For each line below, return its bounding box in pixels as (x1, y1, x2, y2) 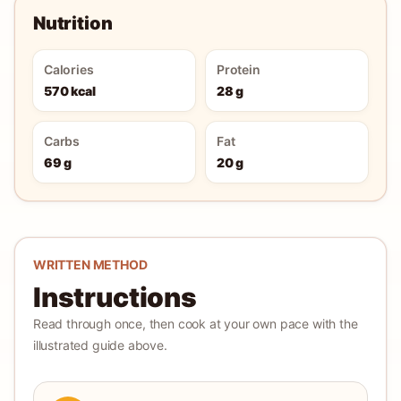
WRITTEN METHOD (33, 257, 148, 272)
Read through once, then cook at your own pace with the (33, 316, 358, 331)
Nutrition (33, 13, 113, 34)
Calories (44, 62, 94, 77)
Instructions (33, 281, 197, 313)
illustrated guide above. (33, 337, 167, 353)
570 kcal (44, 83, 96, 98)
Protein (217, 62, 260, 77)
